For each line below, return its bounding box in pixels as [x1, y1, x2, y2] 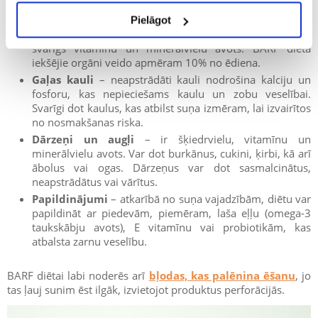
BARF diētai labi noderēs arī [7, 268, 149, 283]
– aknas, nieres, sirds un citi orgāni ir [112, 27, 312, 42]
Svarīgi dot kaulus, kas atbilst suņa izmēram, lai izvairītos [32, 101, 311, 116]
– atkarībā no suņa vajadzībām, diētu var [108, 192, 311, 207]
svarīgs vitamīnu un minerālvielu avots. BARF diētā [32, 41, 311, 56]
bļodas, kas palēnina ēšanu [148, 268, 295, 283]
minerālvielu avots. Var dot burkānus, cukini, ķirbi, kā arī [32, 146, 311, 161]
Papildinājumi [32, 192, 108, 207]
